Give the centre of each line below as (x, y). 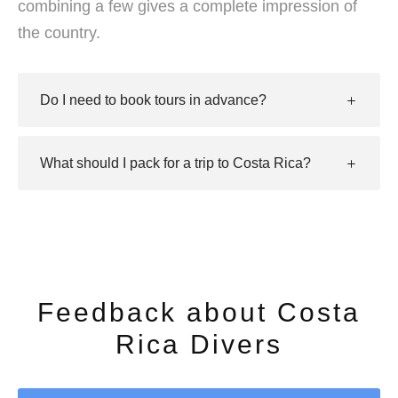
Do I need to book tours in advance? (153, 100)
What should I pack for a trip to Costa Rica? (175, 163)
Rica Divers (199, 345)
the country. (59, 33)
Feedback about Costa (199, 313)
